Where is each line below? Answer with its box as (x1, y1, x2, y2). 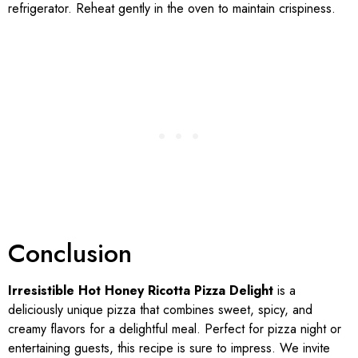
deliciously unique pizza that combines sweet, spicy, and (8, 300, 312, 319)
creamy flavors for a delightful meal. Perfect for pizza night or (8, 319, 341, 338)
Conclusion (8, 234, 132, 272)
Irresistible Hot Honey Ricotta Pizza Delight (8, 280, 273, 300)
